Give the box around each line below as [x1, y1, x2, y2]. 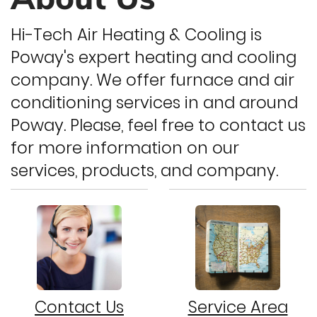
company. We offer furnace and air [11, 69, 294, 91]
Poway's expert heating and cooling [11, 46, 296, 69]
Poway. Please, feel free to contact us [11, 114, 306, 137]
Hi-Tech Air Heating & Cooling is [11, 23, 262, 46]
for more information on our [11, 137, 239, 159]
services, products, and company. [11, 159, 278, 182]
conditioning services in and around [11, 91, 298, 114]
